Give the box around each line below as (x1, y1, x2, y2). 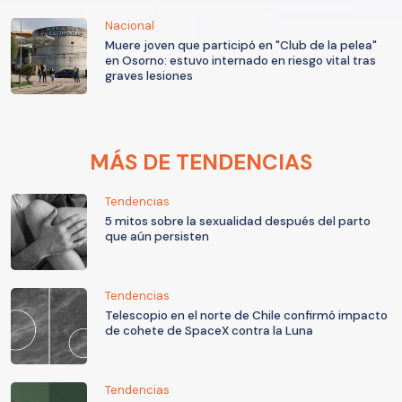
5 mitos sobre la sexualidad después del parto (105, 214, 371, 230)
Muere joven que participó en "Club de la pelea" (105, 38, 377, 54)
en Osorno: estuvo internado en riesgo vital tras (105, 53, 376, 69)
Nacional (105, 18, 154, 34)
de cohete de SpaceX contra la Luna (105, 323, 313, 339)
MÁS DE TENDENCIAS (90, 148, 312, 177)
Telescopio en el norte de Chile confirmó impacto (105, 308, 388, 324)
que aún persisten (105, 229, 209, 245)
